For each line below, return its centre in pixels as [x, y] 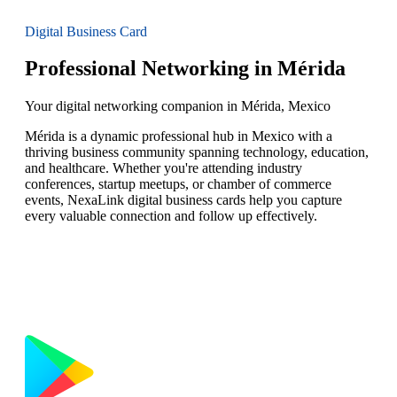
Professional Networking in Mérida [185, 69]
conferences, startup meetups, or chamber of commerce [178, 184]
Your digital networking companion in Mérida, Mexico [178, 106]
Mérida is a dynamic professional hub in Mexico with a [179, 136]
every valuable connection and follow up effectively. [171, 216]
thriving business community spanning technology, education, [197, 152]
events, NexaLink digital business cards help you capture [183, 200]
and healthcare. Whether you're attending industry [163, 168]
